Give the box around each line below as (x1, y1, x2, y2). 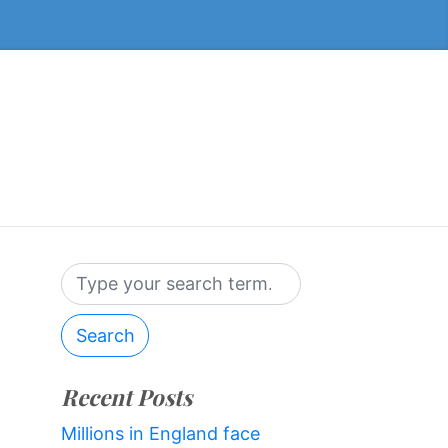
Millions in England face (61, 422, 260, 444)
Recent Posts (61, 381, 192, 412)
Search (75, 324, 135, 346)
